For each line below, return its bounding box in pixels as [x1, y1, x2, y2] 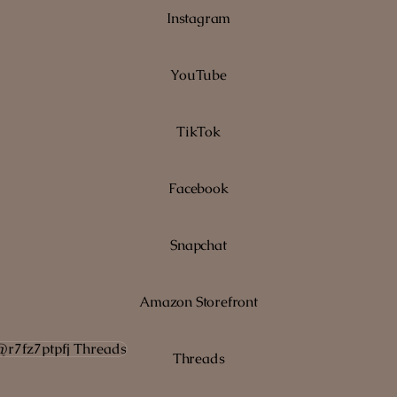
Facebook [168, 178, 229, 198]
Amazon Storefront [139, 292, 258, 311]
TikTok [176, 121, 221, 141]
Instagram [166, 8, 231, 27]
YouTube [170, 65, 227, 84]
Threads [172, 348, 225, 368]
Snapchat [170, 235, 227, 254]
